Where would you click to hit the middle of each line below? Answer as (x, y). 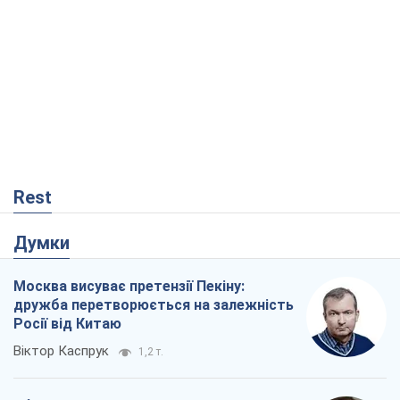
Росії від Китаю (67, 324)
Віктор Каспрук (61, 351)
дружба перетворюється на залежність (154, 305)
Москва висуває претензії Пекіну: (129, 287)
